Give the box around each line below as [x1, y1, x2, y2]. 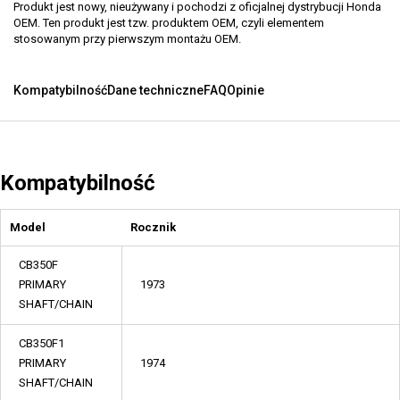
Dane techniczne [107, 83, 204, 97]
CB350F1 [19, 337, 64, 350]
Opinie [227, 83, 264, 97]
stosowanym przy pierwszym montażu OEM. [13, 32, 241, 46]
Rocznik [130, 221, 176, 234]
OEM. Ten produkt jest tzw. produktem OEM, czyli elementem [13, 16, 324, 29]
